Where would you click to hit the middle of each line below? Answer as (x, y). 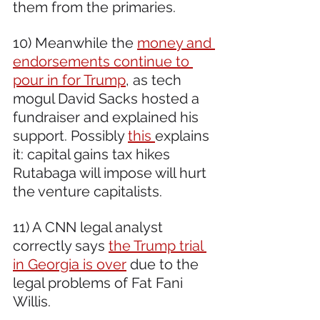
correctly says (61, 245)
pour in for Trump (69, 80)
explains (184, 135)
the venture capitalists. (87, 191)
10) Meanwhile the (75, 42)
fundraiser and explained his (107, 117)
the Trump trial (157, 245)
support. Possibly (70, 135)
